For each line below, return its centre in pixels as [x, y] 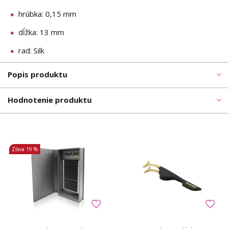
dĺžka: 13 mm [41, 32]
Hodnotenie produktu [50, 99]
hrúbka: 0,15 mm [47, 13]
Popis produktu [37, 74]
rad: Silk [31, 50]
